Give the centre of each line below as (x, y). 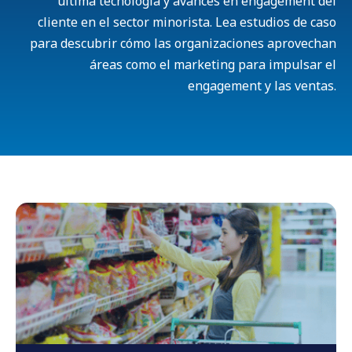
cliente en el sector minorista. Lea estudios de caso (187, 22)
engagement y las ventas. (262, 86)
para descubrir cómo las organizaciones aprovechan (183, 44)
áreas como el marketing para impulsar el (213, 65)
